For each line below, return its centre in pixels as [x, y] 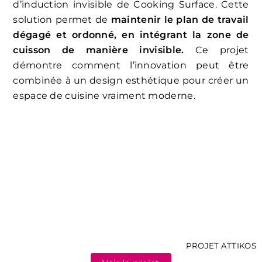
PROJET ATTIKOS [221, 246]
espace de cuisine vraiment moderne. [104, 96]
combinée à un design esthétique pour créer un [131, 81]
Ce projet [216, 50]
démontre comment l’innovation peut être [131, 65]
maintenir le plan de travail [180, 20]
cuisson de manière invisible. [99, 50]
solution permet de [62, 20]
